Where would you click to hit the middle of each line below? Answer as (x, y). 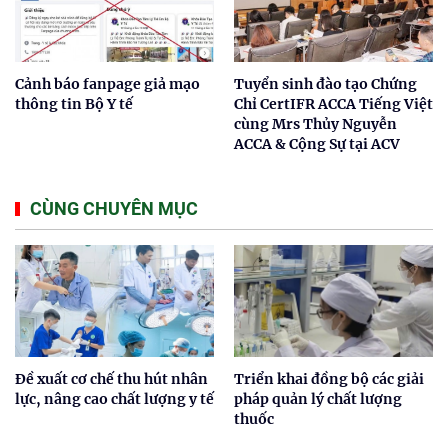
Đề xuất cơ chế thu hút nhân (111, 378)
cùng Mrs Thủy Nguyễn (315, 123)
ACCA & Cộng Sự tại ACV (317, 143)
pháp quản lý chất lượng (318, 398)
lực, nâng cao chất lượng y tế (114, 398)
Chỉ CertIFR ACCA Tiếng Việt (333, 103)
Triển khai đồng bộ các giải (329, 378)
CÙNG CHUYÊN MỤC (114, 208)
